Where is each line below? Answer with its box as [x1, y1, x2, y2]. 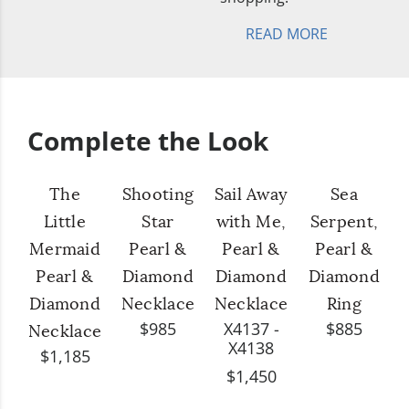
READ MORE [246, 23, 328, 44]
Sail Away [214, 186, 288, 204]
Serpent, [309, 214, 379, 231]
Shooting [121, 186, 194, 204]
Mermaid [28, 241, 101, 258]
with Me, [215, 214, 287, 231]
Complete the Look [27, 122, 268, 158]
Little [44, 214, 86, 231]
